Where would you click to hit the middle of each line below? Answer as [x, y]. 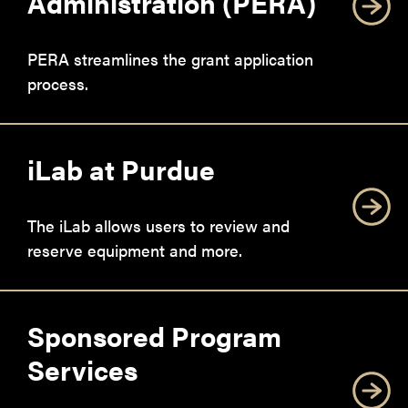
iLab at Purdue [121, 168]
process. [58, 83]
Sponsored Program [154, 335]
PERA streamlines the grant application [170, 58]
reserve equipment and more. [135, 250]
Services [82, 369]
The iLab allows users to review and [158, 225]
